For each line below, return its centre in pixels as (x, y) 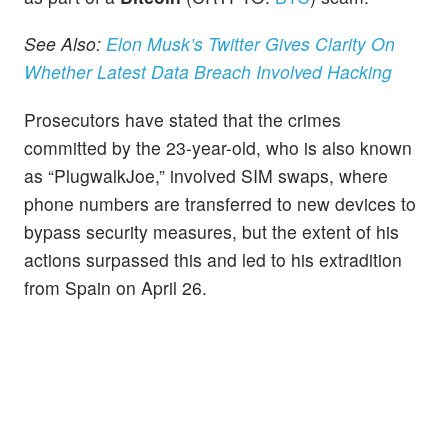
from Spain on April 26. (115, 287)
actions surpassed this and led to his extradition (213, 259)
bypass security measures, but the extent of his (211, 231)
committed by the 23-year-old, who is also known (218, 147)
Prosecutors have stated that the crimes (182, 119)
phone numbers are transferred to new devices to (220, 203)
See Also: (65, 44)
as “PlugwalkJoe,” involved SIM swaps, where (206, 175)
